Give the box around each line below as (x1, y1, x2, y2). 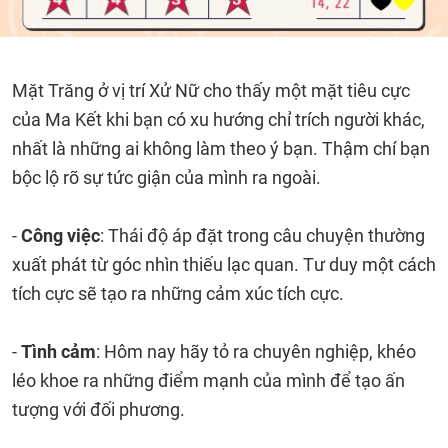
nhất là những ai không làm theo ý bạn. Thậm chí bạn (12, 138, 430, 159)
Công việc (21, 225, 100, 246)
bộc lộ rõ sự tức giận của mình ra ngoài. (12, 167, 321, 188)
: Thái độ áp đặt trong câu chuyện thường (100, 225, 425, 246)
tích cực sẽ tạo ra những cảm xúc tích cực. (12, 283, 348, 304)
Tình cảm (21, 341, 96, 362)
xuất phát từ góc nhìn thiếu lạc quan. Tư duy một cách (12, 254, 436, 275)
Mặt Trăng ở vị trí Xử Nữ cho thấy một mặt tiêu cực (12, 80, 410, 101)
